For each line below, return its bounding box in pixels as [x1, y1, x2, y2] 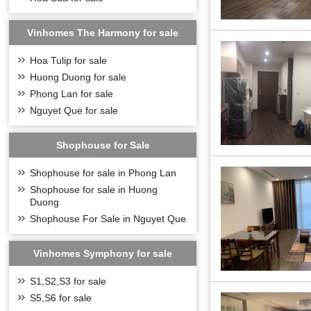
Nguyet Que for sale [30, 105, 119, 116]
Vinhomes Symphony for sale [33, 248, 173, 259]
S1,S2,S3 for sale [30, 276, 107, 287]
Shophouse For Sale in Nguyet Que [30, 213, 187, 224]
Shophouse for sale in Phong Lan [30, 167, 177, 178]
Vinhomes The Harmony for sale [27, 27, 179, 38]
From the [221, 274, 268, 287]
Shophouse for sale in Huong [30, 184, 158, 195]
